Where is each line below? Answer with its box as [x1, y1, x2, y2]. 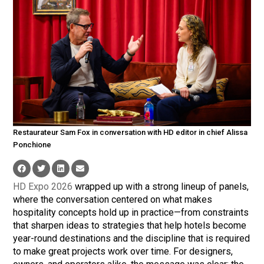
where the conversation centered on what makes [13, 194, 213, 206]
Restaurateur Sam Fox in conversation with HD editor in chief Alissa [13, 128, 248, 137]
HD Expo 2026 [13, 181, 73, 193]
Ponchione [13, 140, 52, 150]
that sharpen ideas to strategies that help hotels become [13, 220, 247, 232]
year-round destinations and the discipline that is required [13, 233, 250, 245]
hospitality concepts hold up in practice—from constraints [13, 207, 249, 219]
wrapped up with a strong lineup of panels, [72, 181, 249, 193]
